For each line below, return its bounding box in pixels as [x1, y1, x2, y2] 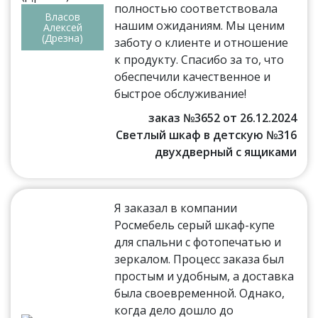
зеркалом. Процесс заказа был [114, 251, 285, 268]
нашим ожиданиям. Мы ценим [114, 18, 285, 34]
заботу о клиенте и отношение [114, 35, 289, 51]
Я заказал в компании [114, 200, 238, 216]
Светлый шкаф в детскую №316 [115, 127, 297, 143]
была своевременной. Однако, [114, 285, 285, 302]
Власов [45, 10, 81, 24]
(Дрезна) [42, 31, 84, 45]
